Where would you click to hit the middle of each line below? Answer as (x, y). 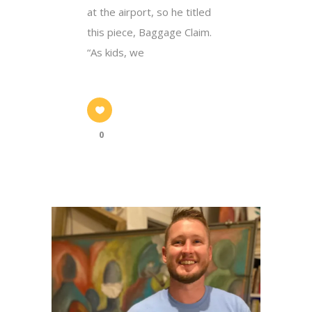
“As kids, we (116, 52)
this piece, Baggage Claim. (149, 32)
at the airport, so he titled (149, 11)
